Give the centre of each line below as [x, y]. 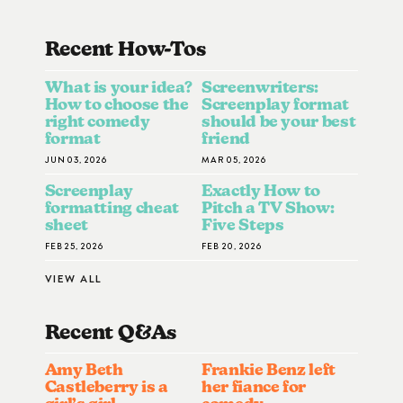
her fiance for [254, 387]
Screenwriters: [260, 86]
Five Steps [243, 224]
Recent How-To [120, 49]
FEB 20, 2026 [232, 245]
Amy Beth [84, 370]
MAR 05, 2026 [234, 158]
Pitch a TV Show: [268, 207]
